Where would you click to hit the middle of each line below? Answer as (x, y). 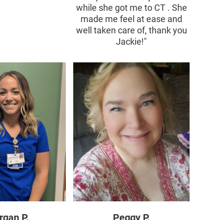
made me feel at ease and (132, 19)
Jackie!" (132, 41)
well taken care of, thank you (131, 30)
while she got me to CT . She (131, 8)
